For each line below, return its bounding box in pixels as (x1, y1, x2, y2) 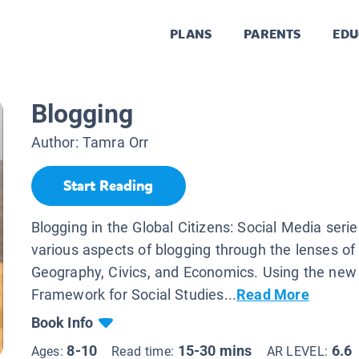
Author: (30, 134, 83, 151)
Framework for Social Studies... (30, 285, 237, 303)
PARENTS (244, 26, 301, 43)
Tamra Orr (82, 134, 149, 151)
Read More (236, 285, 309, 303)
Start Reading (63, 176, 153, 196)
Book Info (30, 313, 94, 331)
